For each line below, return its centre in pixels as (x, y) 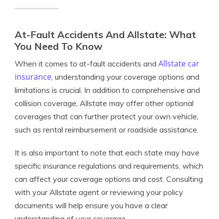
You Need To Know (59, 46)
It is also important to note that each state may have (107, 153)
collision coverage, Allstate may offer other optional (104, 103)
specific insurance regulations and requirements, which (109, 166)
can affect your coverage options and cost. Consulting (109, 179)
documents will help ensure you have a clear (91, 205)
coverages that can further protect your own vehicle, (107, 116)
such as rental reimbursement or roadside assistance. (107, 130)
